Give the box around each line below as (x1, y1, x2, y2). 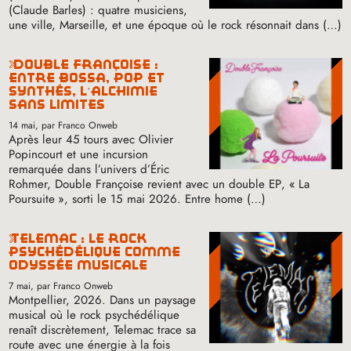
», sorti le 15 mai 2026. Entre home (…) (58, 190, 266, 208)
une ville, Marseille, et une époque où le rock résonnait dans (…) (9, 16, 342, 34)
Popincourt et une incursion (9, 145, 149, 163)
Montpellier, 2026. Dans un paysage (9, 291, 197, 309)
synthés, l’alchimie (9, 84, 158, 98)
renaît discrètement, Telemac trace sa (9, 320, 197, 338)
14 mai (9, 118, 36, 132)
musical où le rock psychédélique (9, 306, 180, 324)
